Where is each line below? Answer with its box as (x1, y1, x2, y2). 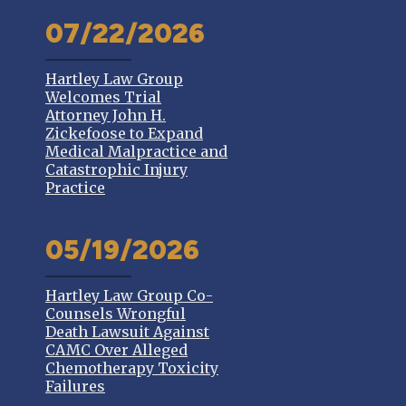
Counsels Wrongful (45, 304, 186, 323)
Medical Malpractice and (45, 142, 227, 160)
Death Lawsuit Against (45, 323, 209, 341)
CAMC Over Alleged (45, 341, 188, 359)
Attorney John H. (45, 106, 166, 124)
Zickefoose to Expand (45, 124, 203, 142)
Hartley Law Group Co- (45, 286, 213, 304)
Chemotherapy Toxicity (45, 359, 218, 377)
